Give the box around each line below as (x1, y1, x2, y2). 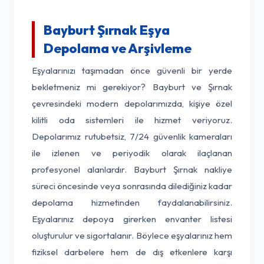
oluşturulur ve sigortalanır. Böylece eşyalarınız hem (32, 230, 232, 241)
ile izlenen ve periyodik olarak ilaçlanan (32, 147, 232, 159)
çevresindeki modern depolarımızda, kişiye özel (32, 98, 232, 109)
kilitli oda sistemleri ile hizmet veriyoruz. (32, 114, 232, 126)
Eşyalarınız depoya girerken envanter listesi (32, 213, 232, 225)
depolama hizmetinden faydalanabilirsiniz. (32, 197, 232, 208)
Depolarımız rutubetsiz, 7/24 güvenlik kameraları (32, 131, 232, 142)
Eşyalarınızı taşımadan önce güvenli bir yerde (32, 65, 232, 76)
